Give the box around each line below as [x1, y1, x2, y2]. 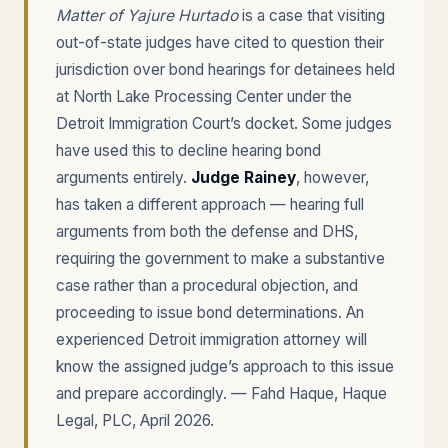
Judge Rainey [191, 168, 296, 187]
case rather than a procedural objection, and [56, 276, 358, 295]
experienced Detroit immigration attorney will [56, 330, 367, 349]
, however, [296, 168, 369, 187]
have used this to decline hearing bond [56, 141, 321, 160]
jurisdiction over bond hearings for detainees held [56, 60, 395, 79]
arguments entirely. [56, 168, 191, 187]
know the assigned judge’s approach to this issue [56, 357, 394, 376]
